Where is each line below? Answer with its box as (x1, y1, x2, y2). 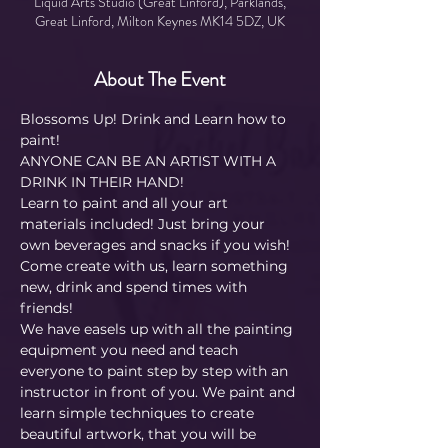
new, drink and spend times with (20, 277, 251, 296)
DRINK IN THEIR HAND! (20, 172, 184, 191)
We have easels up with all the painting (20, 319, 297, 338)
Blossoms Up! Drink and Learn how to (20, 109, 290, 128)
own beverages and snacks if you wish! (20, 235, 294, 254)
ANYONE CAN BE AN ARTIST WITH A (20, 151, 280, 170)
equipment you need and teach (20, 340, 242, 359)
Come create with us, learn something (20, 256, 292, 275)
